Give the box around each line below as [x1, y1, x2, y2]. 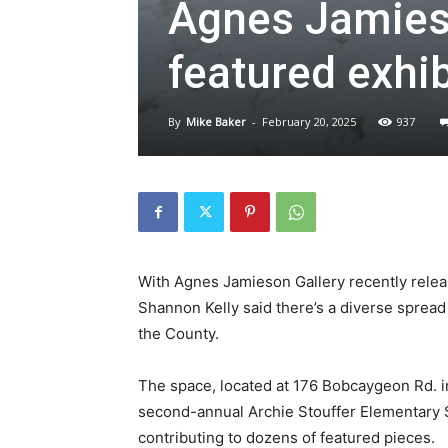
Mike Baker [186, 114, 246, 129]
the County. [138, 324, 219, 343]
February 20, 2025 [262, 114, 356, 129]
